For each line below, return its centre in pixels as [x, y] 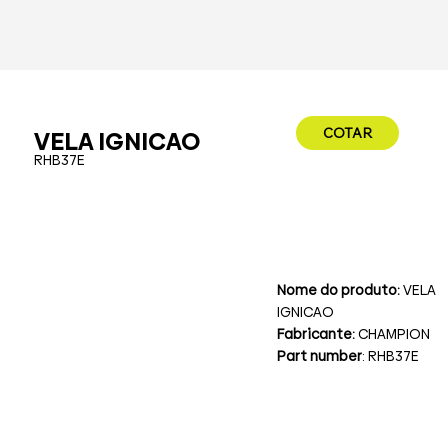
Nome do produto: [339, 290]
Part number [319, 356]
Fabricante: [317, 334]
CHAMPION [393, 334]
